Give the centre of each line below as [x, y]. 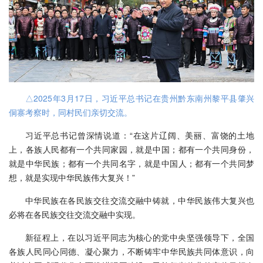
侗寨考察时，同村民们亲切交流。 [70, 112]
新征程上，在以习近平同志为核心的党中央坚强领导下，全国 [140, 237]
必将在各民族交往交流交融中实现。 [75, 215]
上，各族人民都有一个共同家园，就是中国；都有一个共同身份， [131, 149]
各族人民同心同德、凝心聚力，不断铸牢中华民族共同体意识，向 [131, 252]
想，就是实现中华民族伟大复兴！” [72, 178]
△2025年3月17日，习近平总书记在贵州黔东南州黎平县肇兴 [140, 98]
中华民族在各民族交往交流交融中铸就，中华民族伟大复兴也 [140, 200]
